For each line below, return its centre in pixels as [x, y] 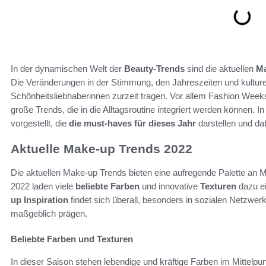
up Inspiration [39, 199]
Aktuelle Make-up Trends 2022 [102, 148]
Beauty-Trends [154, 68]
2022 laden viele [43, 186]
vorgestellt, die [40, 123]
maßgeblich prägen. [49, 213]
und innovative [170, 186]
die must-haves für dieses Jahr [132, 123]
